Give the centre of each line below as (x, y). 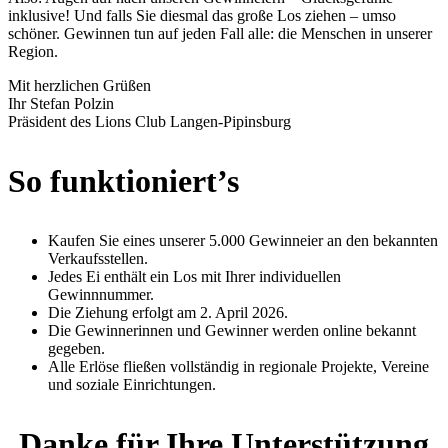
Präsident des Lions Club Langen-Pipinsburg (149, 122)
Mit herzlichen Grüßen (79, 86)
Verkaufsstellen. (98, 259)
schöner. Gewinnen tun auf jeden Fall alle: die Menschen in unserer (220, 34)
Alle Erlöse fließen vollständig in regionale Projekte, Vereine (238, 367)
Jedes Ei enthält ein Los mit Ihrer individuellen (194, 277)
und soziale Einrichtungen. (132, 385)
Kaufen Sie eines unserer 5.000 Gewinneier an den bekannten (243, 241)
